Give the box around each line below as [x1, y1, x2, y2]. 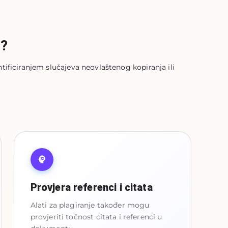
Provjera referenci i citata [30, 181, 153, 193]
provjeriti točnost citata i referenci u [30, 212, 162, 221]
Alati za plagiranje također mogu [30, 200, 150, 210]
